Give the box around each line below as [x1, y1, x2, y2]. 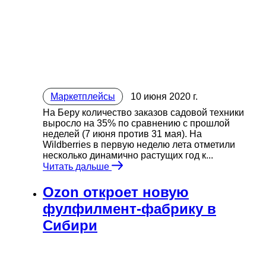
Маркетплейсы [50, 91, 115, 102]
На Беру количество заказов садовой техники [43, 107, 244, 118]
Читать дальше [43, 161, 112, 172]
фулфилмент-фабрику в [43, 201, 216, 217]
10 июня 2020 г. [131, 91, 198, 102]
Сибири [43, 217, 97, 234]
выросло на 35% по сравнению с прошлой [43, 118, 230, 129]
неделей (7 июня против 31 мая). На [43, 129, 202, 140]
